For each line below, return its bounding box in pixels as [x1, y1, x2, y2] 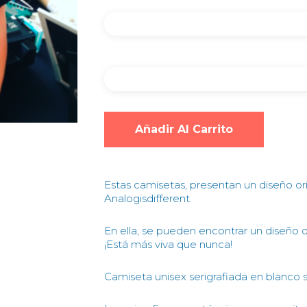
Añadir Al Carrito [134, 123, 233, 136]
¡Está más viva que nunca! [103, 238, 232, 251]
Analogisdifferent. [103, 192, 192, 205]
